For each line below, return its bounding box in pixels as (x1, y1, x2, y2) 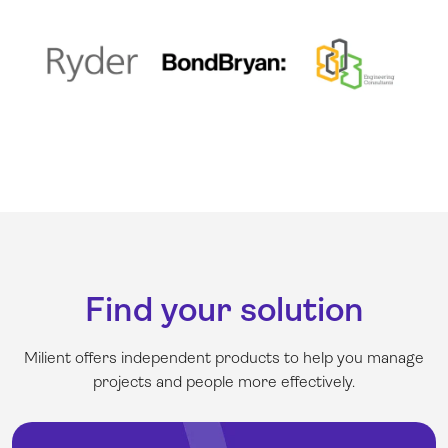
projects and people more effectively (93, 372, 352, 392)
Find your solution (84, 290, 364, 330)
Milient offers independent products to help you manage (24, 348, 424, 368)
